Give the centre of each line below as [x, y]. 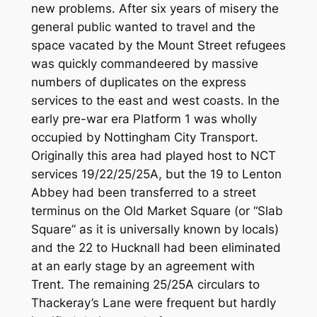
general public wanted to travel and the [143, 27]
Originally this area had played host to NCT [153, 155]
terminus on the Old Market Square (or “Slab [157, 211]
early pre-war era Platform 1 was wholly [144, 119]
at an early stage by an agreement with [143, 266]
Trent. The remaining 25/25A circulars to [145, 284]
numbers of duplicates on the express [138, 82]
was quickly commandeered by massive [144, 63]
